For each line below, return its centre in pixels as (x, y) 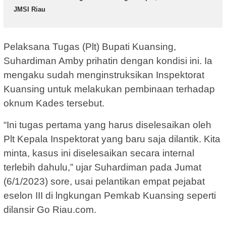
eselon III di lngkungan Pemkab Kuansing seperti (110, 196)
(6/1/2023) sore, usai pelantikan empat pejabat (104, 182)
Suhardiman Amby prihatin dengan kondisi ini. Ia (108, 61)
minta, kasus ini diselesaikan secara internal (99, 153)
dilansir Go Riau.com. (50, 210)
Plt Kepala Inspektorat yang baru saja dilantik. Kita (112, 139)
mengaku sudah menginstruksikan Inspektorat (104, 75)
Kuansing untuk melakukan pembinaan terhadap (109, 89)
